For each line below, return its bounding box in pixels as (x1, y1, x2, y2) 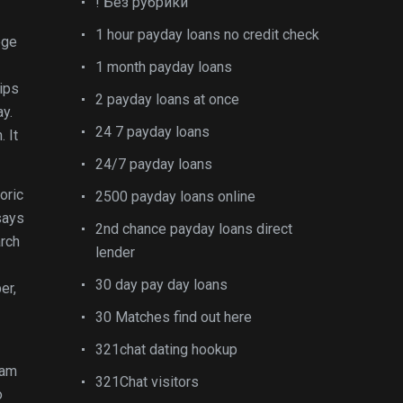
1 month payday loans (95, 58, 232, 76)
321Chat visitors (95, 373, 199, 390)
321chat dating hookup (95, 341, 237, 358)
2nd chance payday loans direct (95, 220, 292, 237)
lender (95, 244, 135, 261)
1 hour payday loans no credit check (95, 26, 319, 43)
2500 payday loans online (95, 188, 255, 205)
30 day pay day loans (95, 276, 228, 293)
